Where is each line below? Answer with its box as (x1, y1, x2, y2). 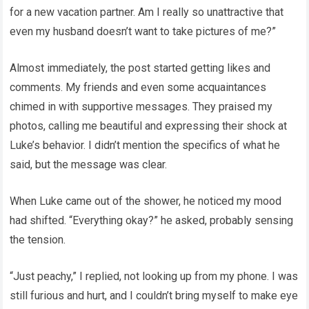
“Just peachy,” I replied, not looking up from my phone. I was (10, 270, 299, 283)
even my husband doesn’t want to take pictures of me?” (10, 25, 277, 38)
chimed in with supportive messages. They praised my (10, 100, 273, 113)
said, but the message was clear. (10, 158, 168, 171)
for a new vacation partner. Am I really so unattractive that (10, 6, 284, 19)
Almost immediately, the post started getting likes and (10, 61, 271, 74)
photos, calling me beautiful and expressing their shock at (10, 119, 288, 132)
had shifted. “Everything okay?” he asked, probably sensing (10, 214, 294, 227)
